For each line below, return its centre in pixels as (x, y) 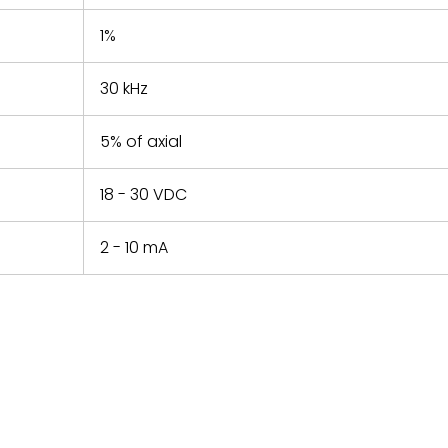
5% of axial (141, 141)
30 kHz (124, 88)
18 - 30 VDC (143, 194)
